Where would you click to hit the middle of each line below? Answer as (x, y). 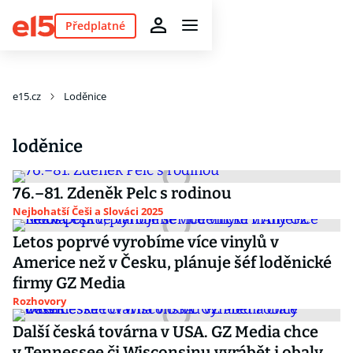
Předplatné (95, 25)
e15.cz (27, 96)
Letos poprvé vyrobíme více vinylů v (146, 242)
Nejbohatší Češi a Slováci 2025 (88, 211)
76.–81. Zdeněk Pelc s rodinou (122, 193)
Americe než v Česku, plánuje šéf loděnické (172, 262)
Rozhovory (39, 301)
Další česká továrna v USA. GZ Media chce (165, 332)
